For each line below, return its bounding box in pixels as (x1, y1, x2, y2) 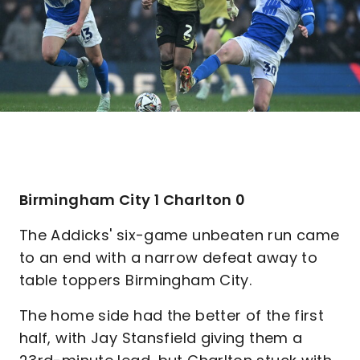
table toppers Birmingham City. (19, 270, 252, 290)
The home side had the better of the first (19, 305, 325, 325)
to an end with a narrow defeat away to (19, 247, 318, 268)
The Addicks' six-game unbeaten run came (19, 225, 340, 245)
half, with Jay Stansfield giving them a (19, 328, 303, 348)
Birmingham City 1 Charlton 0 (19, 190, 246, 210)
